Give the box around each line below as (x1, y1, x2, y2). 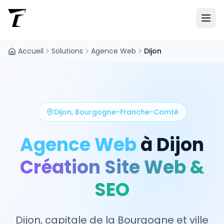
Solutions (51, 46, 83, 56)
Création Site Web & (19, 154, 204, 180)
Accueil (18, 46, 43, 56)
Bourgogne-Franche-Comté (74, 107, 178, 117)
